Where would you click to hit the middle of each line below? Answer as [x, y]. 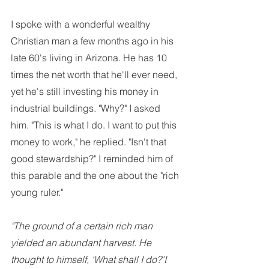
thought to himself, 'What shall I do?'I [90, 259]
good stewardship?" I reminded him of [93, 159]
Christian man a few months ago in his [93, 41]
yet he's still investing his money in [86, 91]
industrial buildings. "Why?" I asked [87, 108]
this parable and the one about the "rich [96, 175]
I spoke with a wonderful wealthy [82, 24]
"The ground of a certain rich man [83, 226]
